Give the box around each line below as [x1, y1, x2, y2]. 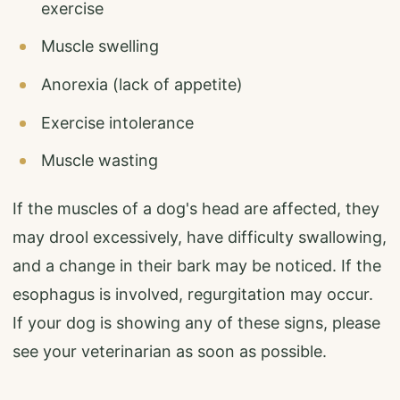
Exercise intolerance [41, 112, 194, 132]
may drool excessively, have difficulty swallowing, [12, 228, 387, 247]
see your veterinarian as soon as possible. [12, 342, 327, 362]
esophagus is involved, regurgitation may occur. [12, 285, 373, 304]
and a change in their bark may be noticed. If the [12, 256, 381, 276]
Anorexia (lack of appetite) [41, 75, 243, 95]
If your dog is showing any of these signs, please [12, 313, 380, 333]
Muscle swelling [41, 37, 159, 56]
